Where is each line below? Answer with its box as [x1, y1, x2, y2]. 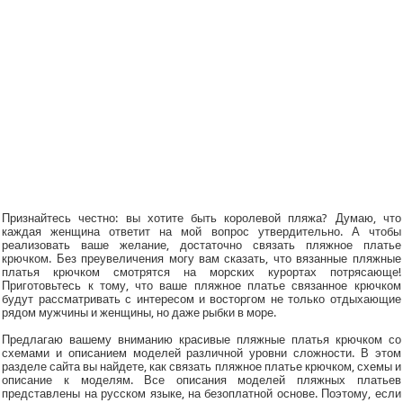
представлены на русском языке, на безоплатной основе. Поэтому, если [2, 387, 401, 401]
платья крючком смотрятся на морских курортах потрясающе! [2, 265, 401, 280]
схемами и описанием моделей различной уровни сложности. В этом [2, 346, 401, 361]
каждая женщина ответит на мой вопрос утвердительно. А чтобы [2, 225, 401, 239]
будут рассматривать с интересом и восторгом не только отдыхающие [2, 292, 401, 307]
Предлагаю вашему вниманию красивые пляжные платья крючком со [2, 333, 401, 347]
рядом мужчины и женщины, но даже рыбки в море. [2, 306, 277, 320]
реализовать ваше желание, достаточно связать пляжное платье [2, 238, 401, 253]
